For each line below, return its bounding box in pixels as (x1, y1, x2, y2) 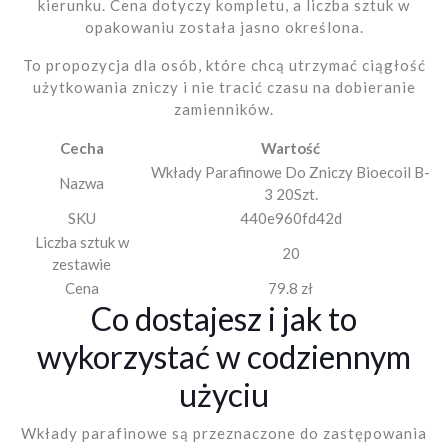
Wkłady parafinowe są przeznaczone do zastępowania (21, 424, 427, 443)
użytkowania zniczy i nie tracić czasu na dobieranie (32, 78, 416, 97)
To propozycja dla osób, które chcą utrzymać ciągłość (22, 56, 426, 75)
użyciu (179, 375, 269, 415)
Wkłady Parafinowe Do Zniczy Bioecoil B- (151, 163, 430, 182)
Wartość (261, 139, 320, 158)
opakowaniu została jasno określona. (84, 18, 364, 37)
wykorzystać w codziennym (37, 337, 411, 377)
